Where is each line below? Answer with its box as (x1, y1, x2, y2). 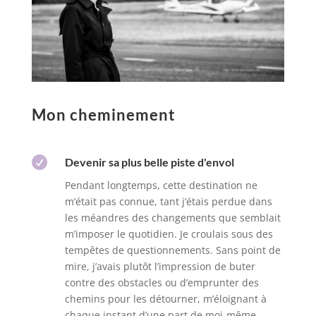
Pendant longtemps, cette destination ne (64, 178, 257, 193)
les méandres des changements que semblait (64, 211, 281, 225)
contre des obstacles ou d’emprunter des (64, 276, 259, 290)
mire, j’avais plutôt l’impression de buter (64, 260, 255, 274)
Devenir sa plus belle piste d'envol (64, 155, 234, 169)
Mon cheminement (31, 105, 176, 125)
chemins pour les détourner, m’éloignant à (64, 292, 267, 306)
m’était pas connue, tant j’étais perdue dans (64, 195, 272, 209)
